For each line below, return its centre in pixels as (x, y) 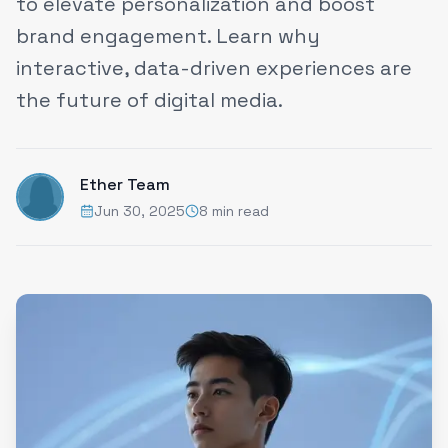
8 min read (234, 211)
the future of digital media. (149, 100)
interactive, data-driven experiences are (214, 68)
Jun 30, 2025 (139, 211)
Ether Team (125, 184)
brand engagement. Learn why (168, 36)
